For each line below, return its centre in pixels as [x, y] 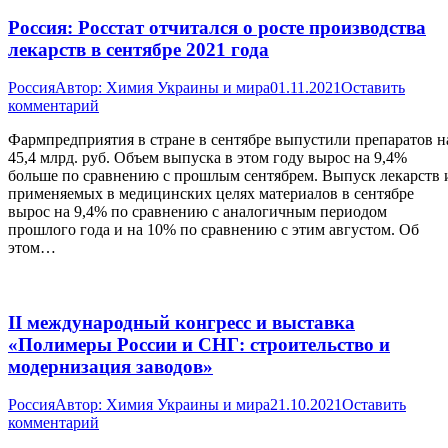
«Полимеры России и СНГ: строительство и [199, 344]
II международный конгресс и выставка [181, 322]
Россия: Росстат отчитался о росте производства [217, 27]
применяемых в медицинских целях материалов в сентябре [211, 194]
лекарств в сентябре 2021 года [138, 49]
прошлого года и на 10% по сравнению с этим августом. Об [213, 230]
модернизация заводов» [110, 366]
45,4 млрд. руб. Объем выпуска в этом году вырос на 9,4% [207, 158]
